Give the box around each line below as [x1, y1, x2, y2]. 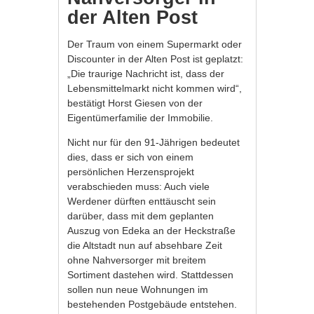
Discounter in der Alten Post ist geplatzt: [67, 53, 244, 64]
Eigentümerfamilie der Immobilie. [67, 111, 214, 123]
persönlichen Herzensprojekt [67, 165, 195, 177]
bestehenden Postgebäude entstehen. [67, 298, 238, 310]
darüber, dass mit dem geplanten [67, 210, 214, 221]
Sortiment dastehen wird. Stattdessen [67, 268, 234, 280]
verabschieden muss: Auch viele [67, 180, 210, 192]
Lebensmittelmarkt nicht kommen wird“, [67, 82, 243, 94]
